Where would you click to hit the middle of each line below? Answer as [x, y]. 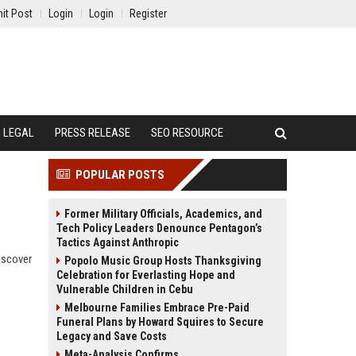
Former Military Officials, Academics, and [163, 214]
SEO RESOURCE [187, 133]
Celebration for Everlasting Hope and [146, 275]
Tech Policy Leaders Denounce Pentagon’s [159, 228]
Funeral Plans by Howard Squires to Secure [160, 322]
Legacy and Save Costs [112, 336]
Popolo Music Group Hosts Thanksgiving [163, 261]
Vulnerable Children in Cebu [125, 289]
